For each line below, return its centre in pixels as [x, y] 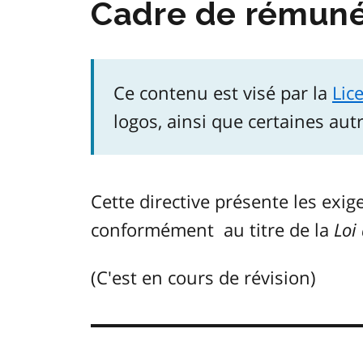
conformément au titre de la [212, 230]
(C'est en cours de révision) [203, 278]
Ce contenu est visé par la [223, 93]
